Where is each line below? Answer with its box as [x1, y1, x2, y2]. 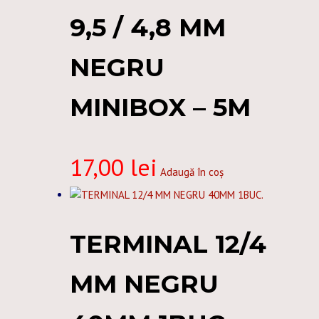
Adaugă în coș [160, 164, 224, 179]
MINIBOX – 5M [70, 91, 251, 122]
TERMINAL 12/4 [70, 229, 266, 260]
